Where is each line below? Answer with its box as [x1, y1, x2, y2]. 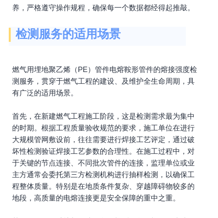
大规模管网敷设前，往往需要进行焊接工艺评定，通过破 [12, 135, 195, 144]
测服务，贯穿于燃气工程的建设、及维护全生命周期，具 [12, 77, 195, 85]
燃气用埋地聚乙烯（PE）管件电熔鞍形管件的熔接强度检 [12, 65, 197, 73]
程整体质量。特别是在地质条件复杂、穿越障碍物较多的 [12, 182, 195, 190]
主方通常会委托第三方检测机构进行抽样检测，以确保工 [12, 170, 195, 179]
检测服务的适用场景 [16, 27, 121, 40]
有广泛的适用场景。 [12, 89, 78, 97]
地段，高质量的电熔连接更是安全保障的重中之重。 [12, 194, 180, 202]
